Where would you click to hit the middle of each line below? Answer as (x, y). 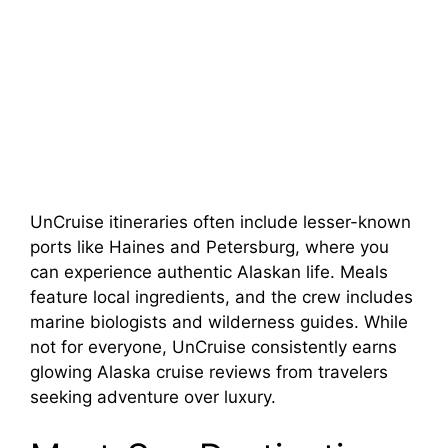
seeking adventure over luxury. (153, 396)
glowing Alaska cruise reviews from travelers (209, 371)
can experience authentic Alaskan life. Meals (209, 271)
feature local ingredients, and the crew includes (221, 296)
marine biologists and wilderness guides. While (219, 321)
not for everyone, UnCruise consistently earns (213, 346)
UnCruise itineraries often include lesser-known (220, 221)
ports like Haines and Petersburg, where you (209, 246)
